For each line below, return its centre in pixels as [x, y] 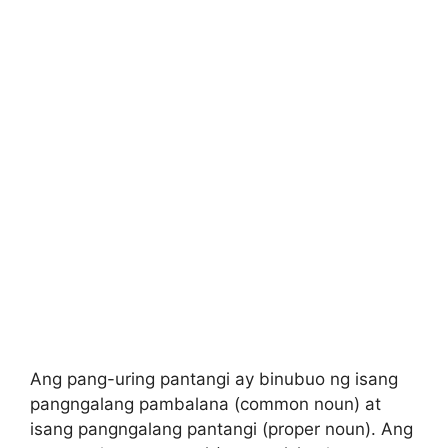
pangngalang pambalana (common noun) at [205, 403]
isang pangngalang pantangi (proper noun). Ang [221, 428]
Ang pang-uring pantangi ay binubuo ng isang [214, 378]
